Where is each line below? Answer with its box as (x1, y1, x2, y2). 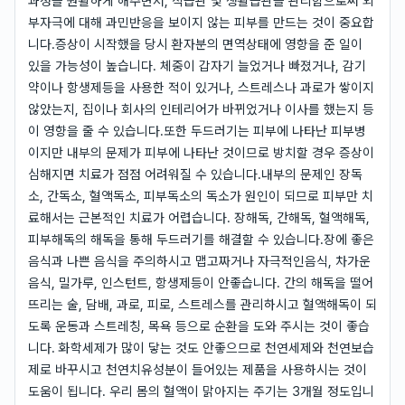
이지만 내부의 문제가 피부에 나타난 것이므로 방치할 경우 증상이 (28, 145, 374, 160)
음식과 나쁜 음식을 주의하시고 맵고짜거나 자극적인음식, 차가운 (28, 253, 371, 268)
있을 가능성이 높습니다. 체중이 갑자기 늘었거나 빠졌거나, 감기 (28, 58, 366, 73)
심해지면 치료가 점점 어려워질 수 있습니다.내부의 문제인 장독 (28, 166, 363, 182)
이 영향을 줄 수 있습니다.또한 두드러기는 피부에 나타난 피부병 (28, 123, 366, 138)
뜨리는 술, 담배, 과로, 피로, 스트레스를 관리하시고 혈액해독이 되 (28, 297, 377, 312)
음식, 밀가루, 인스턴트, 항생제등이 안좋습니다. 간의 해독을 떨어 (28, 275, 373, 290)
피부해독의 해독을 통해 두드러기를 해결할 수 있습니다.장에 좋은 (28, 231, 374, 247)
